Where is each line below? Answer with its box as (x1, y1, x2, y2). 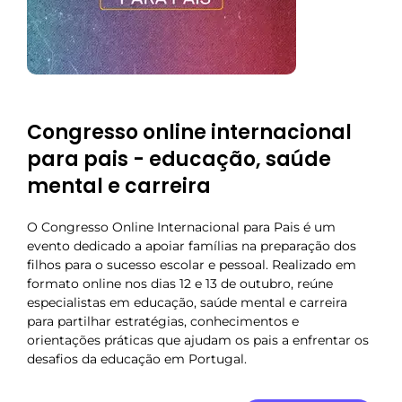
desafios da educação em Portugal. (27, 350, 247, 367)
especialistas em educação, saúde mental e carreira (27, 293, 347, 310)
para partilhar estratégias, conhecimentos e (27, 312, 299, 329)
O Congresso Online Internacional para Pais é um (27, 218, 336, 235)
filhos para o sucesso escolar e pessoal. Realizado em (27, 256, 356, 273)
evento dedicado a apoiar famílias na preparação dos (27, 237, 356, 254)
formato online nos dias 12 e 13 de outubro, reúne (27, 275, 333, 292)
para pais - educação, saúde (27, 144, 331, 173)
